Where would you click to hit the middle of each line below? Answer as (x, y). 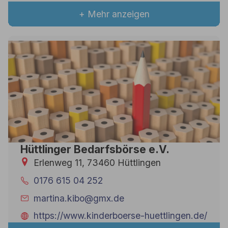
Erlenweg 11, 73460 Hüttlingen (97, 162)
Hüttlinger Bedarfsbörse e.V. (95, 149)
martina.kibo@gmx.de (79, 198)
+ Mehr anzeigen (114, 14)
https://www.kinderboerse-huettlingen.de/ (121, 216)
